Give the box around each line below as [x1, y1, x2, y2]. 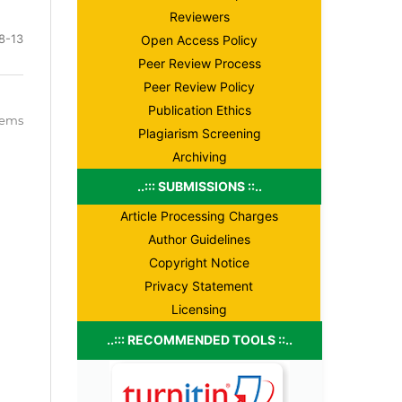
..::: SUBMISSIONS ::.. [136, 178, 262, 194]
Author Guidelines [147, 231, 250, 247]
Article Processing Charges [119, 207, 278, 223]
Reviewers [169, 8, 230, 24]
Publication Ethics [147, 101, 251, 118]
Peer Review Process [137, 55, 261, 71]
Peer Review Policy [144, 78, 255, 94]
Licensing [170, 301, 227, 317]
